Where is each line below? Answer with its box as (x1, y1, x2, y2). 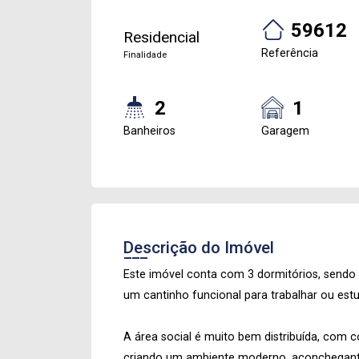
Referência (261, 46, 318, 60)
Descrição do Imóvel (123, 238, 274, 257)
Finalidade (123, 50, 167, 60)
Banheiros (123, 124, 175, 138)
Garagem (261, 124, 309, 138)
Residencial (123, 28, 200, 46)
